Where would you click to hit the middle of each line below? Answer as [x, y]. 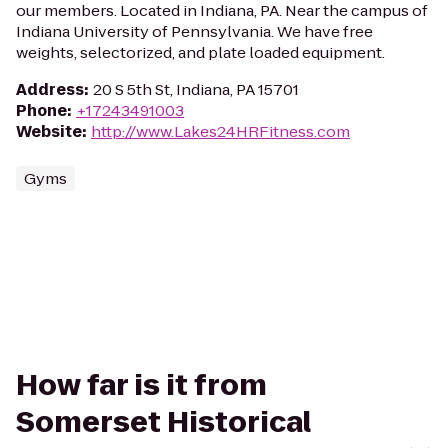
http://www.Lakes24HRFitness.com [220, 131]
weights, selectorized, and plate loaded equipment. [200, 52]
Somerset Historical [163, 422]
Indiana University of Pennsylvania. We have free [194, 31]
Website [49, 131]
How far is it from [141, 385]
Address [50, 89]
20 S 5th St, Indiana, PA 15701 [196, 89]
